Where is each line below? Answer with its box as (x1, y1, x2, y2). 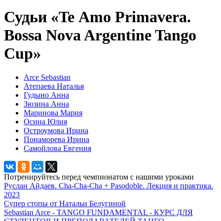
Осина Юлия (24, 117, 67, 126)
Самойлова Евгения (24, 144, 91, 153)
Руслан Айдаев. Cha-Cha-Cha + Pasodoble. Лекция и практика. (4, 182, 213, 190)
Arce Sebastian (24, 73, 71, 82)
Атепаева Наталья (24, 82, 84, 91)
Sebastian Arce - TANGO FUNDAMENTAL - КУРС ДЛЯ (4, 208, 193, 217)
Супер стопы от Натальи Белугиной (4, 199, 126, 208)
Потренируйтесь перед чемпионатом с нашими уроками (4, 173, 194, 182)
